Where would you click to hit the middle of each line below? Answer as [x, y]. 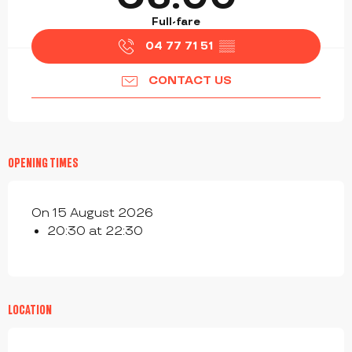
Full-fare [176, 22]
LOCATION [30, 309]
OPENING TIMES [43, 162]
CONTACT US [190, 80]
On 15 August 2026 [92, 213]
